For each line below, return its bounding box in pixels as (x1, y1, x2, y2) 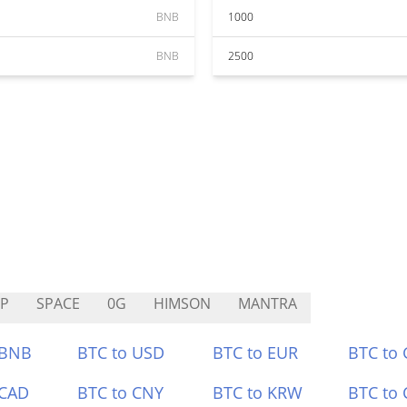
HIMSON (154, 293, 211, 313)
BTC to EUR (213, 342, 298, 363)
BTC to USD (77, 342, 165, 363)
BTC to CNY (77, 382, 164, 403)
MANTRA (238, 293, 297, 313)
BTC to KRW (213, 382, 303, 403)
